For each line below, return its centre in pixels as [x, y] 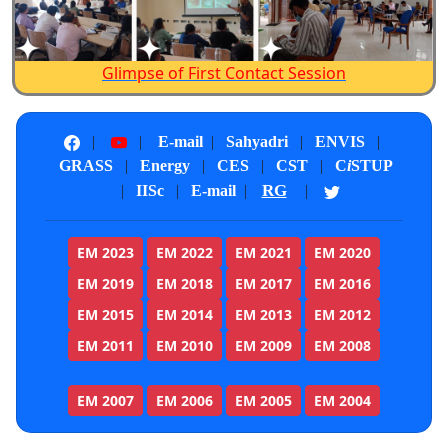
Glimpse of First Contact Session [224, 72]
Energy [165, 165]
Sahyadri [257, 141]
